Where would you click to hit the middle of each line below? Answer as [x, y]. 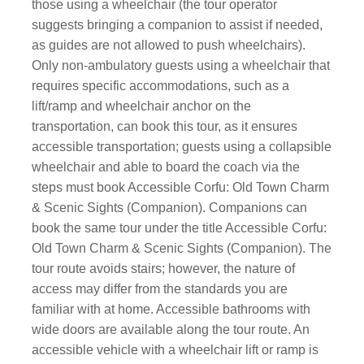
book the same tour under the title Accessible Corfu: [180, 228]
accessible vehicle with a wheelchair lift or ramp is [175, 350]
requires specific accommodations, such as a [161, 86]
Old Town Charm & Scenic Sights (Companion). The [182, 248]
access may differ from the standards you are [160, 289]
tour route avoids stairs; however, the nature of [164, 269]
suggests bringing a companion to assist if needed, [178, 25]
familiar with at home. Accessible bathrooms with [171, 309]
